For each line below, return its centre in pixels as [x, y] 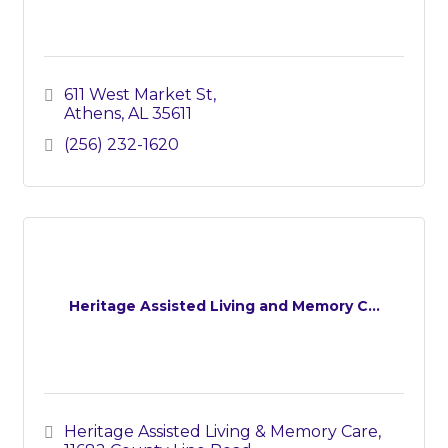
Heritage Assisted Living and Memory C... [224, 306]
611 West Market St [138, 95]
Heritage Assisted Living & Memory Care [221, 432]
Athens [92, 114]
